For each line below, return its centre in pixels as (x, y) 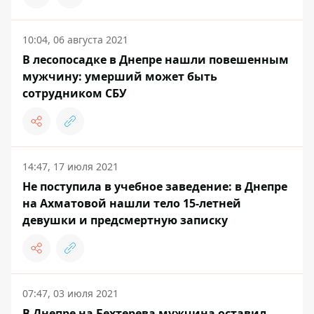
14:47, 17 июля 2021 (70, 167)
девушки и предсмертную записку (125, 220)
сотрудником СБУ (75, 94)
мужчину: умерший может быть (120, 77)
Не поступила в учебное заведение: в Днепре (155, 187)
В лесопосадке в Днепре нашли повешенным (156, 60)
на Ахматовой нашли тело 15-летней (132, 204)
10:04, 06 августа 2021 (75, 40)
